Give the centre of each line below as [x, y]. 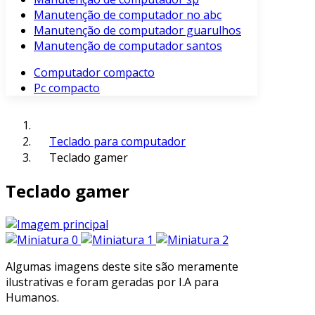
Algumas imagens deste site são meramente [122, 266]
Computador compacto [94, 72]
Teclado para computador [117, 141]
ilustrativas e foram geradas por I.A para [112, 282]
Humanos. [32, 297]
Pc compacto [67, 88]
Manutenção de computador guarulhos [137, 30]
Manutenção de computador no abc [128, 15]
